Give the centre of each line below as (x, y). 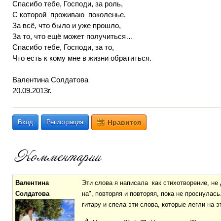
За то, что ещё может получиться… (73, 36)
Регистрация (65, 122)
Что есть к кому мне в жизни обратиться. (82, 58)
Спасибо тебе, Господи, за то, (63, 47)
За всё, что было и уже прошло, (67, 25)
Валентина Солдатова (50, 80)
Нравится (124, 122)
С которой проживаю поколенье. (69, 15)
